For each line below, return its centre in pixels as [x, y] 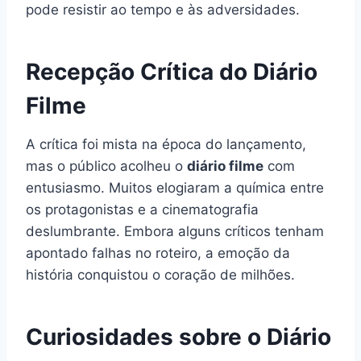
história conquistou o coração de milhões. [160, 274]
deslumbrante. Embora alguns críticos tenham [175, 231]
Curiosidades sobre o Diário [178, 336]
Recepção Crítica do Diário [172, 71]
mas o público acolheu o [106, 166]
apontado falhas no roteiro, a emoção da [158, 253]
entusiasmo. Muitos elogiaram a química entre [175, 187]
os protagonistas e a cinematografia [142, 209]
